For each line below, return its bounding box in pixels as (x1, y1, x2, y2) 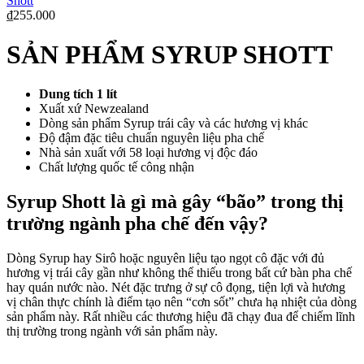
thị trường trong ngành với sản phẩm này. (6, 324, 218, 339)
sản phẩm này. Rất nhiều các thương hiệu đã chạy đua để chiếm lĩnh (6, 310, 355, 324)
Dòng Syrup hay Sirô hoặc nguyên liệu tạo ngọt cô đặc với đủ (6, 251, 324, 266)
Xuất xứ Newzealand (39, 102, 149, 116)
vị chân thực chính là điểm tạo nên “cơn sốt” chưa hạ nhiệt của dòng (6, 295, 357, 310)
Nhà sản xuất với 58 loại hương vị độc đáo (39, 145, 258, 160)
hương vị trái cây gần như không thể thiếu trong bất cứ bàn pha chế (6, 266, 352, 280)
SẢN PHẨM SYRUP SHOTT (6, 39, 332, 69)
